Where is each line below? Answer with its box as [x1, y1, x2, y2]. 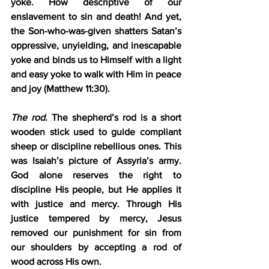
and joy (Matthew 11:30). [11, 83, 110, 94]
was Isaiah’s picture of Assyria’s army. [11, 155, 181, 166]
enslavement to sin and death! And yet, [11, 11, 181, 22]
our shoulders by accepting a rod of [11, 241, 181, 252]
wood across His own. [11, 256, 101, 267]
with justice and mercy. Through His [11, 198, 181, 209]
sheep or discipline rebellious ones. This [11, 141, 181, 151]
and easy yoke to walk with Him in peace [11, 68, 181, 79]
